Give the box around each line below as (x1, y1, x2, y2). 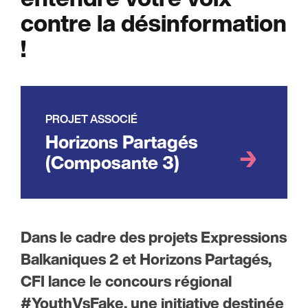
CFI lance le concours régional (21, 270, 232, 293)
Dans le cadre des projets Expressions (21, 226, 287, 249)
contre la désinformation (21, 5, 287, 41)
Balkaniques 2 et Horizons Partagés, (21, 248, 272, 271)
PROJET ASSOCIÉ (45, 111, 137, 128)
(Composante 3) (45, 149, 179, 176)
